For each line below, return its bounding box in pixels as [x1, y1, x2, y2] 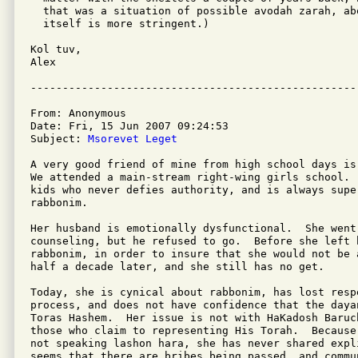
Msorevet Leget [88, 133, 177, 145]
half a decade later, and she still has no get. [30, 261, 324, 272]
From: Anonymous [30, 107, 126, 119]
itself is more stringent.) [30, 18, 209, 30]
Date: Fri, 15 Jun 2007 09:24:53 [30, 120, 229, 132]
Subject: [30, 133, 88, 145]
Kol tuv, [30, 43, 82, 55]
